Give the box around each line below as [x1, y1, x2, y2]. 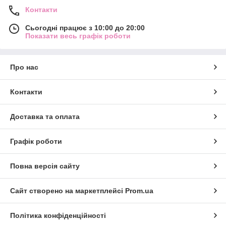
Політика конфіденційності [10, 211, 106, 220]
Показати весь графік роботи [25, 32, 131, 40]
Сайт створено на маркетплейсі [10, 187, 125, 195]
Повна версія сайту [10, 162, 80, 171]
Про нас [10, 63, 38, 72]
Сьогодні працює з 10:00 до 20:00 [25, 24, 145, 32]
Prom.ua [125, 187, 153, 195]
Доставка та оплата [10, 112, 80, 121]
